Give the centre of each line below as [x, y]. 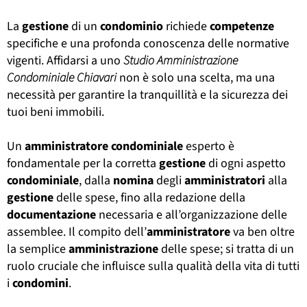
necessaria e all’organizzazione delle [192, 214]
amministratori [225, 180]
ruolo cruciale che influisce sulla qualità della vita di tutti [153, 266]
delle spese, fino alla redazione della [149, 197]
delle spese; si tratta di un [226, 249]
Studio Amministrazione [181, 60]
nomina [133, 180]
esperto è [209, 146]
